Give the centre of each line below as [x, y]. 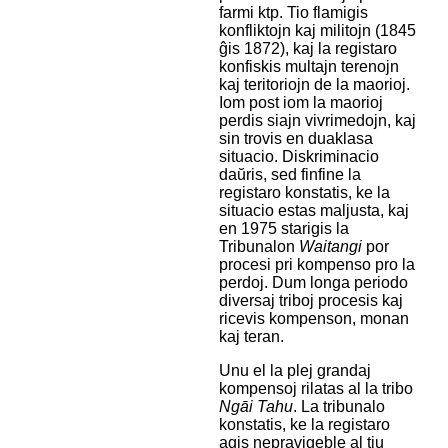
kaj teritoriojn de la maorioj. [314, 85]
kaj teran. [251, 337]
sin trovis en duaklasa [295, 139]
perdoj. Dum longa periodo [313, 283]
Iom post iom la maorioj [300, 103]
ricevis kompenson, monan [313, 319]
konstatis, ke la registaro [304, 425]
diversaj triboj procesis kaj [310, 301]
